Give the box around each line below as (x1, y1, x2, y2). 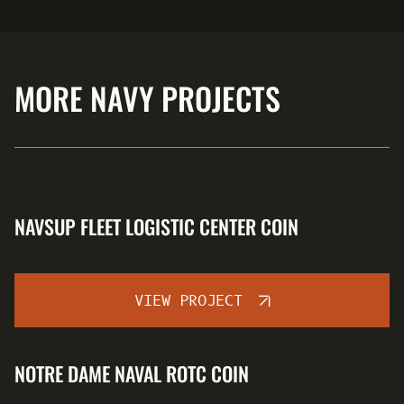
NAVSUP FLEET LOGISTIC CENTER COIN (14, 212, 298, 241)
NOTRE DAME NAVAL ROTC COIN (14, 359, 249, 388)
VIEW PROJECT (134, 291, 243, 311)
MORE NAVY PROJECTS (14, 75, 280, 121)
